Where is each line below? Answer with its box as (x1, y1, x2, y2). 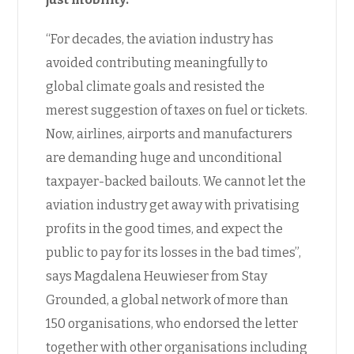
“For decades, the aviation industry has (46, 31, 274, 47)
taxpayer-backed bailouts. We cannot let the (46, 173, 307, 189)
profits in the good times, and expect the (46, 220, 284, 236)
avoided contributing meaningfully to (46, 55, 269, 70)
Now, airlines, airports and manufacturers (46, 126, 293, 141)
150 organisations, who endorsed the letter (46, 315, 299, 331)
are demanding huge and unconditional (46, 149, 283, 165)
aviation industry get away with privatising (46, 197, 300, 213)
